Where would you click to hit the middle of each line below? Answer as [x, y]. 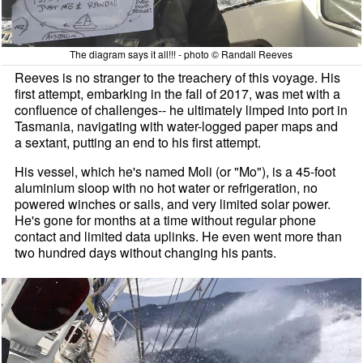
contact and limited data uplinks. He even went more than [179, 237]
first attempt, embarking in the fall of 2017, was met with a [178, 94]
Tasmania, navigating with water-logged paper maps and [177, 126]
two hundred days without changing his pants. [146, 253]
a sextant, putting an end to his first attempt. [138, 143]
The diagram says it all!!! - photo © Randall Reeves [181, 54]
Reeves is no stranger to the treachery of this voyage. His [178, 78]
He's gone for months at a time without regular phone [166, 220]
